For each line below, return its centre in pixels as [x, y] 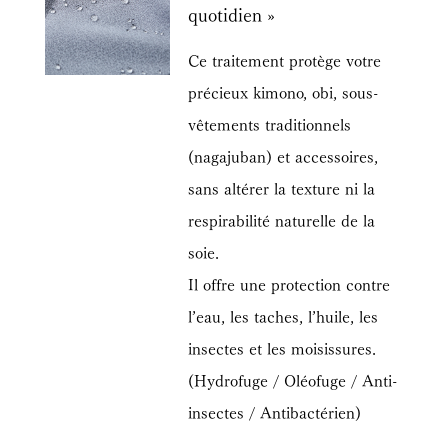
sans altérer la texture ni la [282, 187]
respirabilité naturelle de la [282, 219]
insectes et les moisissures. [282, 347]
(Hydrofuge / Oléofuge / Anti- [293, 379]
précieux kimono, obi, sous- [283, 91]
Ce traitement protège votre [285, 59]
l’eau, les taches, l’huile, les [283, 315]
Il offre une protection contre [289, 283]
